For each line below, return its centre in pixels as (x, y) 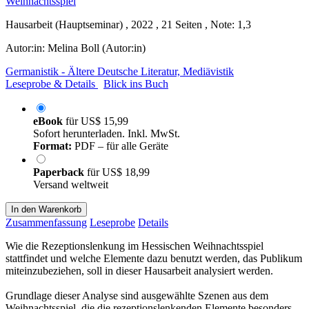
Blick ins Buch (136, 83)
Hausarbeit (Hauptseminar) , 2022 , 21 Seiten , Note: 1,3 (128, 24)
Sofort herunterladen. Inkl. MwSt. (107, 133)
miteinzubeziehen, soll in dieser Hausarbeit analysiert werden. (139, 270)
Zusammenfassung (46, 222)
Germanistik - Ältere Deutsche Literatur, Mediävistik (120, 71)
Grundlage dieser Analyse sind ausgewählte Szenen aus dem (137, 295)
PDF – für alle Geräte (120, 146)
